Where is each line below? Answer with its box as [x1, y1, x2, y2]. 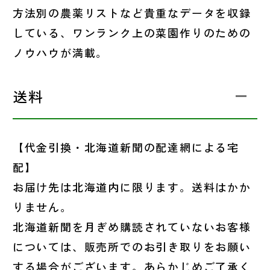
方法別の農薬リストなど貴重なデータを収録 [12, 5, 251, 21]
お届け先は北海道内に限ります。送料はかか [12, 179, 251, 195]
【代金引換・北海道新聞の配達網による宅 [12, 139, 239, 155]
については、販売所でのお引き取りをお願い [12, 239, 251, 255]
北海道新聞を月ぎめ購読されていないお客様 [12, 219, 251, 235]
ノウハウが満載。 [12, 45, 108, 61]
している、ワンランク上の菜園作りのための [12, 25, 251, 41]
